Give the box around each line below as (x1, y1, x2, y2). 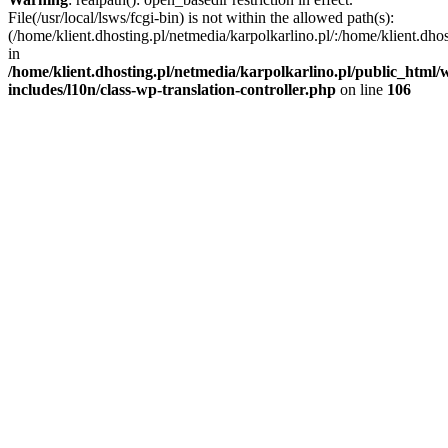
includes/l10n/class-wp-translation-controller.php (8, 80, 336, 98)
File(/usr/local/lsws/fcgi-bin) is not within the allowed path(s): (8, 8, 394, 26)
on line (336, 80, 387, 98)
